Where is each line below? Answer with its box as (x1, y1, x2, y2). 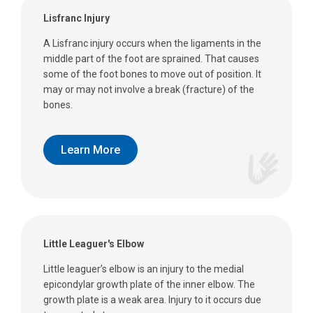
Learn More (61, 143, 120, 156)
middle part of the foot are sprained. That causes (43, 52, 259, 64)
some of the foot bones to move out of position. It (43, 68, 261, 80)
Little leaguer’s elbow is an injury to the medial (43, 263, 244, 275)
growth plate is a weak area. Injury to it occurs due (43, 294, 261, 306)
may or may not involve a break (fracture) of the (43, 83, 254, 95)
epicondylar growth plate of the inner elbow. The (43, 279, 255, 291)
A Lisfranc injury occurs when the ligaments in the (43, 37, 261, 49)
